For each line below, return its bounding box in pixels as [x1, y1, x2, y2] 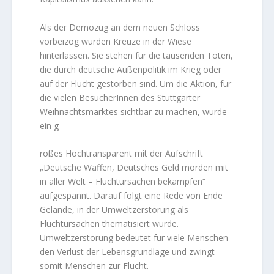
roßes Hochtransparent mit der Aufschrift [40, 147, 204, 160]
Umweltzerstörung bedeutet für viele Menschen [40, 232, 229, 244]
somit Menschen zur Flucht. [40, 260, 149, 272]
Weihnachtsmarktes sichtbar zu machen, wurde [40, 105, 228, 117]
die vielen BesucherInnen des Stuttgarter [40, 91, 201, 103]
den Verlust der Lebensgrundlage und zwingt [40, 246, 215, 258]
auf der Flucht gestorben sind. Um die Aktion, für [40, 77, 232, 89]
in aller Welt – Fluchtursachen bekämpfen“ [40, 176, 206, 188]
